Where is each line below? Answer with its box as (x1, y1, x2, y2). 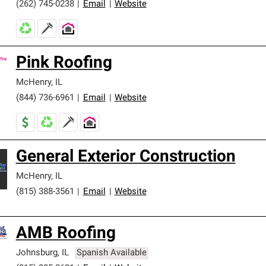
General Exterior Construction (15, 149, 236, 166)
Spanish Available (77, 249, 147, 258)
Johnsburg (15, 249, 58, 258)
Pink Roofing (15, 55, 112, 72)
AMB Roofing (15, 226, 116, 242)
